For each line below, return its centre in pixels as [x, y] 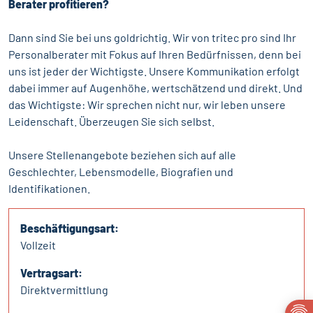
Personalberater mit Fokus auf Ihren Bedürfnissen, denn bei [155, 54]
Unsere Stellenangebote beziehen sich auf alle [122, 155]
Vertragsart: [51, 273]
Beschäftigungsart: [70, 228]
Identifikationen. [49, 189]
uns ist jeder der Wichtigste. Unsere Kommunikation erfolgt [154, 71]
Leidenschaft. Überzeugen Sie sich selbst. [111, 122]
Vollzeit [38, 245]
